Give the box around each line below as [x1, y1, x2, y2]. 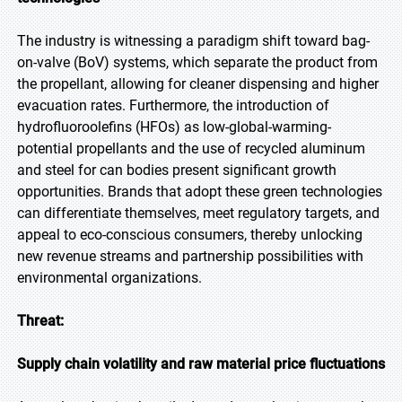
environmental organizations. [17, 269, 202, 286]
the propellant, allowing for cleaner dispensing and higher [17, 75, 379, 92]
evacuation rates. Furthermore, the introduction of [17, 97, 329, 114]
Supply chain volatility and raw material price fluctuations [17, 355, 385, 372]
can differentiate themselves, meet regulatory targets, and [17, 205, 380, 222]
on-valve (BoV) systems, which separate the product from [17, 54, 378, 71]
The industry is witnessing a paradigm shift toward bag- [17, 32, 370, 49]
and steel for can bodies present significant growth [17, 162, 336, 179]
